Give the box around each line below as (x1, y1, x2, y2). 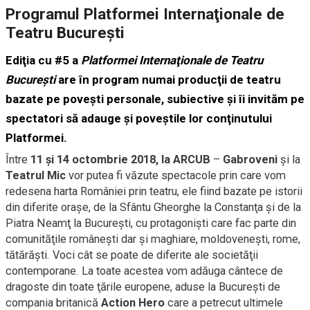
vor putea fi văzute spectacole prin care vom (66, 169, 286, 183)
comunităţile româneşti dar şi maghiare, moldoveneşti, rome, (6, 232, 300, 246)
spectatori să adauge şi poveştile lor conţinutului (6, 111, 272, 126)
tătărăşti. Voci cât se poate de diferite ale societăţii (6, 248, 258, 262)
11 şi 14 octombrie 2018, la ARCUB (30, 153, 210, 167)
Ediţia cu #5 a (6, 53, 81, 68)
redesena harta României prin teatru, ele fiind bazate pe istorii (6, 185, 302, 199)
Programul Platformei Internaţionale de (6, 5, 284, 24)
